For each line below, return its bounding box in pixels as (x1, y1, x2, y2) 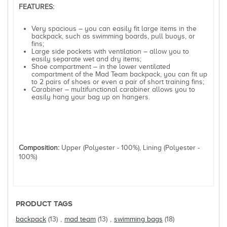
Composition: (19, 143, 59, 152)
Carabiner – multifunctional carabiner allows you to (31, 85, 195, 93)
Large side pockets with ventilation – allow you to (31, 47, 189, 55)
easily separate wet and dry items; (31, 55, 141, 63)
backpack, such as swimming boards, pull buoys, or (31, 32, 195, 40)
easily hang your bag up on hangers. (31, 93, 150, 101)
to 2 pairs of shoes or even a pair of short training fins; (31, 78, 204, 86)
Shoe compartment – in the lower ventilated (31, 62, 170, 70)
